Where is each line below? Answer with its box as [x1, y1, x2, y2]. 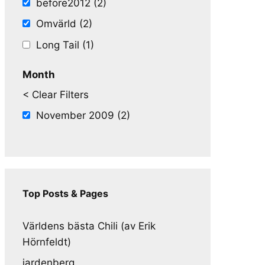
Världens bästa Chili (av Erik [22, 219, 156, 232]
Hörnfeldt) [22, 235, 71, 248]
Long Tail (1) [36, 38, 94, 51]
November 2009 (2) [36, 109, 130, 121]
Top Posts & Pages [22, 187, 108, 199]
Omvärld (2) [36, 18, 92, 30]
